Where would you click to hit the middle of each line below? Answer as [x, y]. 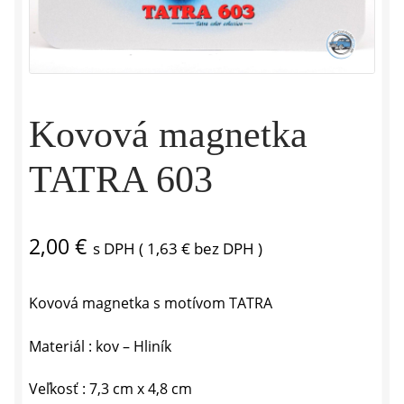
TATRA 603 [121, 179]
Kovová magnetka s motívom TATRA [151, 303]
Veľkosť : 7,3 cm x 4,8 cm [110, 389]
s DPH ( [120, 248]
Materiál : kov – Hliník [100, 346]
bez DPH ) [226, 248]
